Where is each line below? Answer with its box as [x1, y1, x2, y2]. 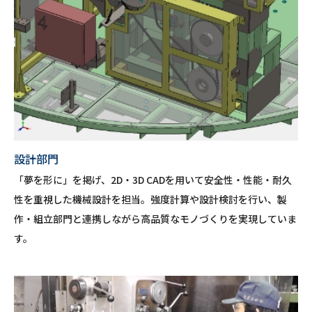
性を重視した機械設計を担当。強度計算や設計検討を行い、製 [14, 192, 287, 206]
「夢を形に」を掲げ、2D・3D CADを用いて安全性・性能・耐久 [14, 173, 292, 187]
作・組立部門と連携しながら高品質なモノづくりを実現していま [14, 212, 297, 226]
